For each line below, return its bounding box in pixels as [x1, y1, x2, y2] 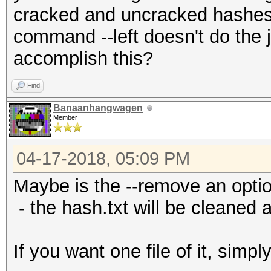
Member [53, 114, 77, 121]
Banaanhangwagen [53, 103, 143, 113]
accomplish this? [13, 48, 153, 69]
